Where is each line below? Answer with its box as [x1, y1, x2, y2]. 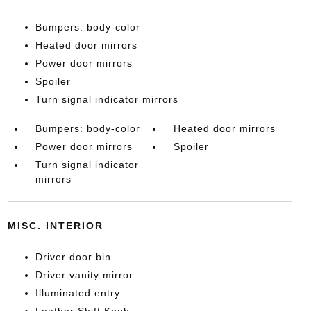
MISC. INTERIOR [7, 220, 103, 231]
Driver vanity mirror [35, 269, 133, 280]
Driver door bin [35, 251, 111, 262]
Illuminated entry [35, 287, 120, 299]
